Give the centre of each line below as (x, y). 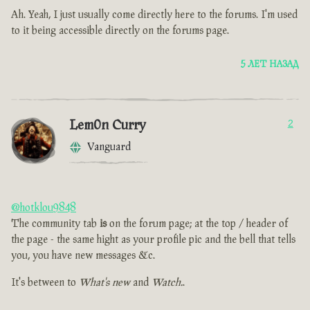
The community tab (55, 224)
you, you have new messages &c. (83, 256)
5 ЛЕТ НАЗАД (270, 65)
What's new (104, 283)
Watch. (167, 283)
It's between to (45, 283)
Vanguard (109, 147)
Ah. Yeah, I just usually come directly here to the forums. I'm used (154, 15)
